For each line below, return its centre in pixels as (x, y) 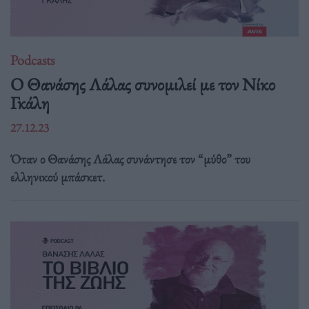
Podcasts (32, 60)
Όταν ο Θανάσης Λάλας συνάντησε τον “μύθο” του (130, 159)
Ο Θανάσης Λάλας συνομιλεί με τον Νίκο (143, 84)
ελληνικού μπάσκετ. (58, 177)
